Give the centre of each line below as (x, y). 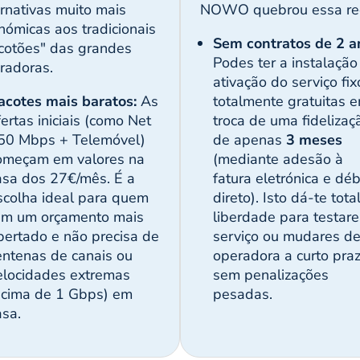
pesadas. (242, 295)
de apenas (249, 140)
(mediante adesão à (278, 160)
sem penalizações (270, 275)
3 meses (314, 140)
